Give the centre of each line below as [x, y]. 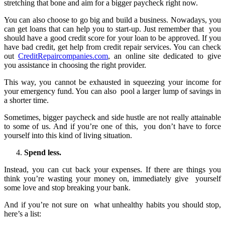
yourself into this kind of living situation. [68, 135]
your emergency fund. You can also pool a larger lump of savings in [113, 91]
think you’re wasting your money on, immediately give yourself [113, 178]
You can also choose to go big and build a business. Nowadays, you [113, 20]
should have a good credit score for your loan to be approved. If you [113, 38]
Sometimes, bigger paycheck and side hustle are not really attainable [113, 117]
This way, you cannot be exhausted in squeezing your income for [113, 82]
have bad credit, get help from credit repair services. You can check [113, 47]
